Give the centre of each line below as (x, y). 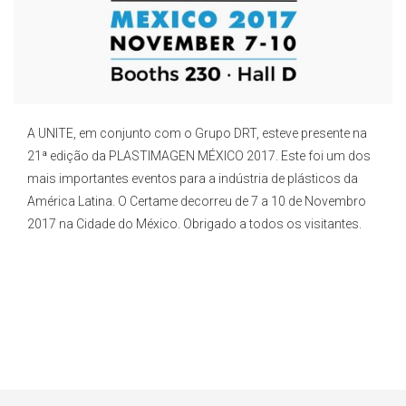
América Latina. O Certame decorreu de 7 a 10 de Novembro (197, 202)
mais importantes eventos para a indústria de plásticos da (193, 179)
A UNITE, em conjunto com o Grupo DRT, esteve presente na (197, 134)
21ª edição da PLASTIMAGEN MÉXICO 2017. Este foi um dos (199, 156)
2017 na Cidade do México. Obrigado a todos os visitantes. (194, 224)
